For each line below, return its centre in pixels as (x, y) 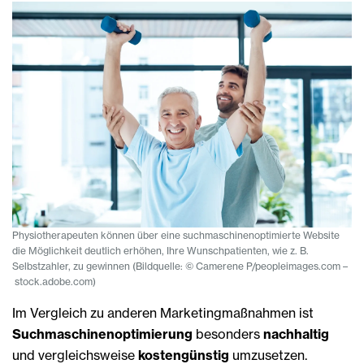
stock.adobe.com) (54, 281)
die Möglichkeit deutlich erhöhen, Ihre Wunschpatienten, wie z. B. (160, 250)
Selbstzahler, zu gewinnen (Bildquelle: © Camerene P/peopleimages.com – (180, 266)
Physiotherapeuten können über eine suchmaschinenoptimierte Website (176, 235)
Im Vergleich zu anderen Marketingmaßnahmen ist (163, 312)
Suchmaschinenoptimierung (104, 334)
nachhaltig (296, 334)
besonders (230, 334)
